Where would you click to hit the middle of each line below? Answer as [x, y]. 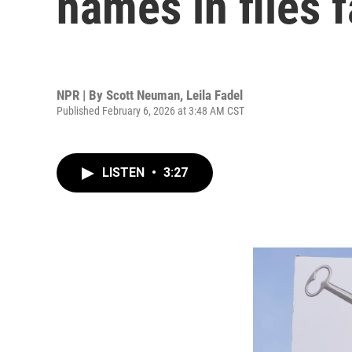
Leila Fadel [214, 95]
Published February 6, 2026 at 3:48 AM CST [150, 110]
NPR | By [81, 95]
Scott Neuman [143, 95]
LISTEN [125, 172]
